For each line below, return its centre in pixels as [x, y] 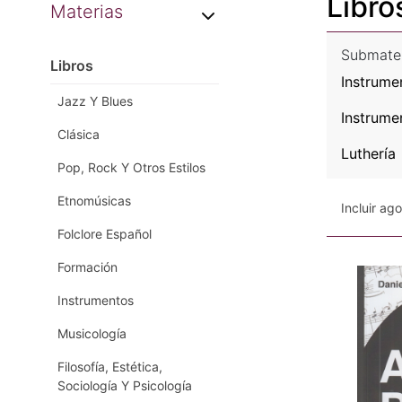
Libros [72, 66]
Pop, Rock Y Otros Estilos [131, 167]
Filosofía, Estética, [110, 367]
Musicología [92, 333]
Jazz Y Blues [95, 101]
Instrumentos [96, 300]
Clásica [79, 134]
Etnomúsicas [94, 201]
